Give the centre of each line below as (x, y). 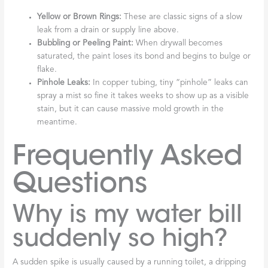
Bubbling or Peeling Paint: (86, 43)
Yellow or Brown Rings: (80, 17)
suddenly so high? (121, 238)
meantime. (57, 122)
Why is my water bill (128, 214)
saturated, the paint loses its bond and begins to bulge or (144, 56)
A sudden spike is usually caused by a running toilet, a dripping (130, 263)
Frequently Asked (128, 155)
